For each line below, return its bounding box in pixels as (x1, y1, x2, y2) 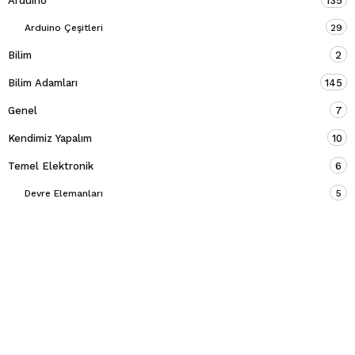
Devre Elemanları (25, 187, 103, 199)
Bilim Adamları (8, 76, 78, 89)
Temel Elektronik (8, 159, 94, 172)
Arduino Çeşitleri (25, 21, 103, 33)
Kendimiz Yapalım (8, 132, 92, 144)
